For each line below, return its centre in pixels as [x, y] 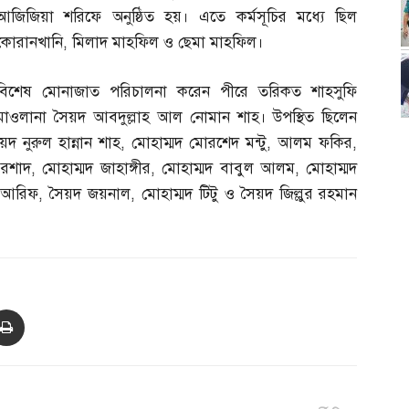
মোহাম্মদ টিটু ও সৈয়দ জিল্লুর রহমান [249, 194]
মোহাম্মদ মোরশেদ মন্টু [199, 143]
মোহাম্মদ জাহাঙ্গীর [96, 169]
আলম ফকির [315, 143]
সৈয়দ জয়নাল [90, 194]
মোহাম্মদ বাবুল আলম [229, 169]
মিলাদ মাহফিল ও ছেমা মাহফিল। [168, 43]
